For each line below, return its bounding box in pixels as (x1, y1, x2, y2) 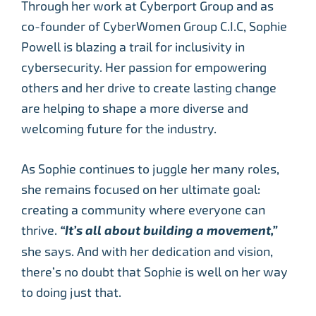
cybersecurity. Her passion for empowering (21, 59, 267, 75)
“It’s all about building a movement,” (60, 222, 277, 238)
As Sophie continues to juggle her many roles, (21, 161, 279, 176)
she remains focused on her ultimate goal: (21, 181, 260, 197)
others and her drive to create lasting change (21, 80, 276, 95)
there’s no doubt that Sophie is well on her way (21, 264, 288, 279)
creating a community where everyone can (21, 202, 265, 217)
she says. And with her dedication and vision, (21, 243, 273, 259)
